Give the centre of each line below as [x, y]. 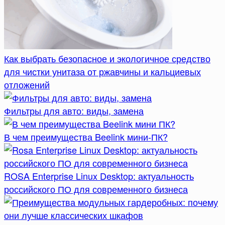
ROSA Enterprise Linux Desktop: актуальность [99, 176]
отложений [27, 84]
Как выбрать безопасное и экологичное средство [107, 58]
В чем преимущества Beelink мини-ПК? [86, 136]
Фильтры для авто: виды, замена [74, 110]
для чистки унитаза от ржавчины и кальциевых [102, 71]
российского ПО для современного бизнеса [96, 189]
